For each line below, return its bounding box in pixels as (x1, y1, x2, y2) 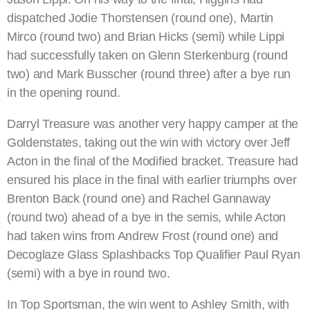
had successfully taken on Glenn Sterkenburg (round (7, 48, 288, 63)
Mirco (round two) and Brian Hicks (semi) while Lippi (7, 30, 284, 44)
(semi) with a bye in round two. (7, 266, 170, 281)
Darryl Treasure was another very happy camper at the (7, 117, 298, 131)
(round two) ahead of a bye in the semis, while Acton (7, 210, 286, 225)
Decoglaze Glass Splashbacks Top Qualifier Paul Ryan (7, 248, 300, 262)
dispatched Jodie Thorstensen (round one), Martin (7, 11, 274, 26)
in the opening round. (7, 86, 120, 100)
